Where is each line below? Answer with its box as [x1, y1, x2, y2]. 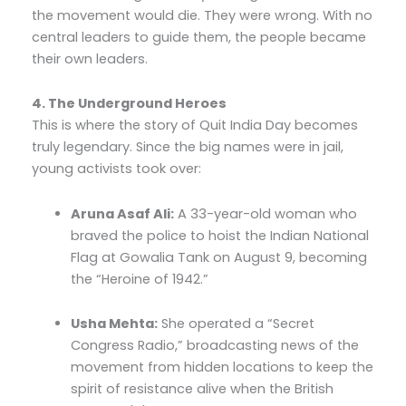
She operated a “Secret [158, 314, 315, 333]
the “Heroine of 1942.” [71, 269, 209, 288]
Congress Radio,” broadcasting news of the [71, 336, 360, 355]
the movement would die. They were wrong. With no [31, 5, 372, 24]
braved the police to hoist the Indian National [71, 226, 370, 245]
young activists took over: [31, 159, 201, 179]
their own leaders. [31, 49, 148, 68]
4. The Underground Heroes [31, 94, 227, 113]
